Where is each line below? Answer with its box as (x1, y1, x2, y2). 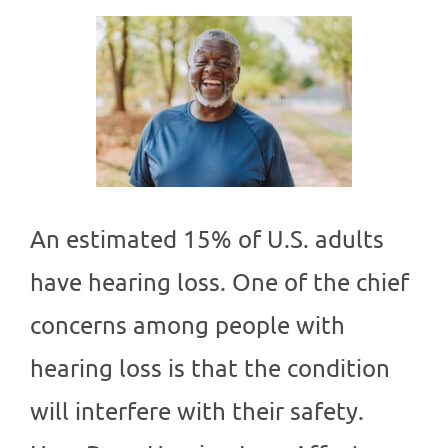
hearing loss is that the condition (30, 353, 390, 383)
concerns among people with (30, 310, 345, 340)
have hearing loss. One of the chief (30, 267, 409, 297)
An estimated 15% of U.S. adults (30, 224, 384, 254)
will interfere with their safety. (30, 396, 364, 426)
